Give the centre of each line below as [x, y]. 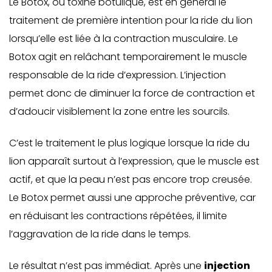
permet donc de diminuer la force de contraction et [132, 93]
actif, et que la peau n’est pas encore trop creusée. [131, 179]
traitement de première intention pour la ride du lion [131, 20]
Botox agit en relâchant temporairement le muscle [128, 57]
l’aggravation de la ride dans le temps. [100, 234]
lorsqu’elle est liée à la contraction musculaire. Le [124, 39]
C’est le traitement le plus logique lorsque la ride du [129, 143]
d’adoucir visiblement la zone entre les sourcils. [119, 111]
